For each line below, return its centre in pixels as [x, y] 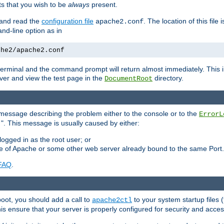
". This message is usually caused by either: [70, 123]
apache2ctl [112, 200]
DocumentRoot [128, 78]
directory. [168, 78]
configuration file [67, 21]
